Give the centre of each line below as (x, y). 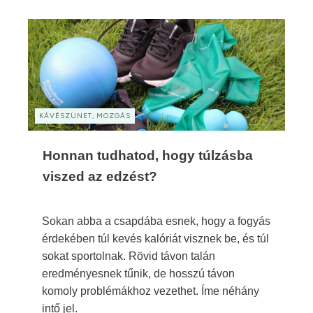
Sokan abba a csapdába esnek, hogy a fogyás (156, 221)
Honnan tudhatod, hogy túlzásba (148, 155)
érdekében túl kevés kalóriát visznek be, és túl (155, 238)
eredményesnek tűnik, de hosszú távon (138, 273)
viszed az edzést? (100, 176)
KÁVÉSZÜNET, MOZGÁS (85, 115)
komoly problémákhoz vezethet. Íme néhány (151, 291)
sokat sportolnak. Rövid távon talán (129, 256)
